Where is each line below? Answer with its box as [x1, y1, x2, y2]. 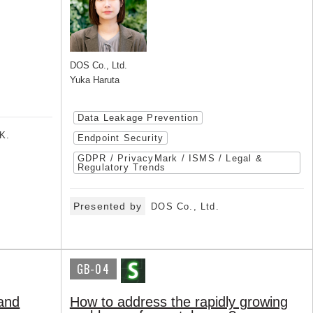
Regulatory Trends [77, 162, 166, 173]
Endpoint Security [77, 133, 164, 144]
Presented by [73, 201, 143, 212]
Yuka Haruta [69, 75, 119, 86]
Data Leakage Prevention [77, 112, 199, 124]
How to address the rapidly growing [69, 294, 288, 310]
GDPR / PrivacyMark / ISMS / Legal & [77, 153, 263, 164]
